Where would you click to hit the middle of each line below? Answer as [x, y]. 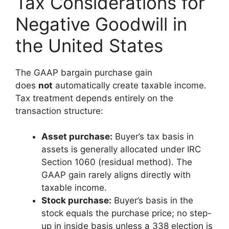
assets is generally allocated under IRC [121, 149]
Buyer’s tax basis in [153, 136]
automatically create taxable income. [130, 85]
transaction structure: [59, 111]
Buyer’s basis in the [152, 200]
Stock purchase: [76, 200]
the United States [89, 45]
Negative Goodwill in [101, 24]
